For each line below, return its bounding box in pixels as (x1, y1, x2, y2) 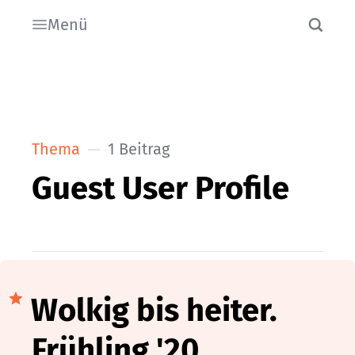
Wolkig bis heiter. (31, 291, 277, 330)
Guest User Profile (32, 169, 289, 208)
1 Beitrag (108, 139, 170, 158)
